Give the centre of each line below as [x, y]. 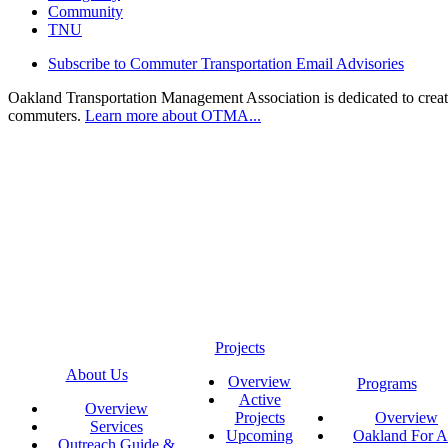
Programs [386, 384]
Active [259, 400]
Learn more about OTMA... [173, 116]
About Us [96, 375]
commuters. [46, 116]
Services [116, 427]
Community [85, 12]
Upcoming [259, 436]
